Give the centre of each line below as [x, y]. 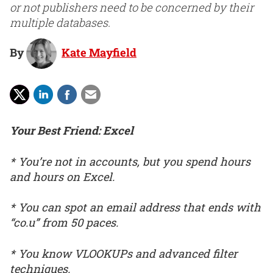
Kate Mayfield [99, 52]
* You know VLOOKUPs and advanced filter [124, 253]
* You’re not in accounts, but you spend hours [130, 161]
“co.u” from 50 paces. [64, 223]
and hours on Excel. [62, 176]
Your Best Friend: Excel [72, 131]
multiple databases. [60, 23]
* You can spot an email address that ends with [135, 207]
